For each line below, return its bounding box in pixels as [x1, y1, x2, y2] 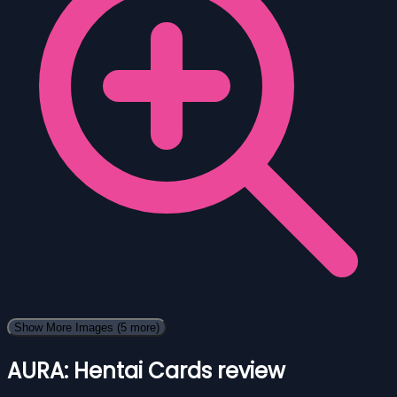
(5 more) [117, 321, 160, 335]
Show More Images [14, 321, 117, 335]
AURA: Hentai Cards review [7, 355, 285, 385]
